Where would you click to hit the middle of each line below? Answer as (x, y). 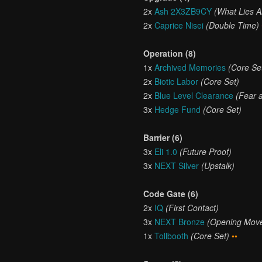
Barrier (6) (163, 137)
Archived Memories (190, 67)
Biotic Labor (177, 81)
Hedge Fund (178, 109)
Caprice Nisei (179, 25)
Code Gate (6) (171, 194)
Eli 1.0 (166, 151)
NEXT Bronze (180, 222)
